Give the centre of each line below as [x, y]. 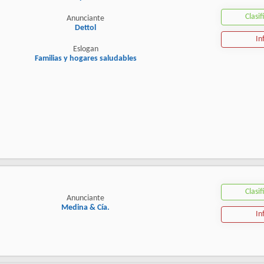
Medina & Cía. [85, 208]
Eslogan [85, 49]
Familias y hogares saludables [85, 58]
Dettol [85, 28]
